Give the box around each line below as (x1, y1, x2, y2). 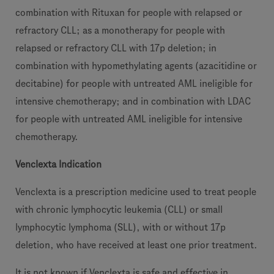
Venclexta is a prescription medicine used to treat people (15, 187, 256, 197)
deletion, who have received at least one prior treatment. (15, 240, 257, 250)
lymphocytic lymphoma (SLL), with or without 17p (15, 222, 226, 232)
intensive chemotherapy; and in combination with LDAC (15, 96, 251, 106)
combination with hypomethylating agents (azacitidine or (15, 61, 257, 71)
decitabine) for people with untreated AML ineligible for (15, 78, 253, 89)
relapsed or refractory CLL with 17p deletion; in (15, 43, 217, 53)
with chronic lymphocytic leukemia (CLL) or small (15, 204, 223, 215)
